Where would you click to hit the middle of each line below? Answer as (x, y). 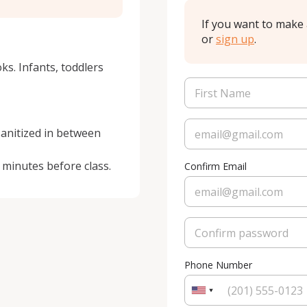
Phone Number (218, 265)
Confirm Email (216, 166)
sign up (235, 39)
